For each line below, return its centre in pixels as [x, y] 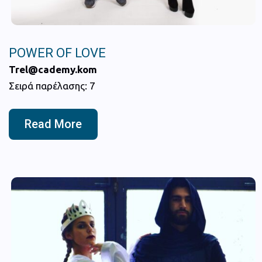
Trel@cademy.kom [53, 69]
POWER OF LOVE [57, 53]
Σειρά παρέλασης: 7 [52, 85]
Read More [53, 124]
